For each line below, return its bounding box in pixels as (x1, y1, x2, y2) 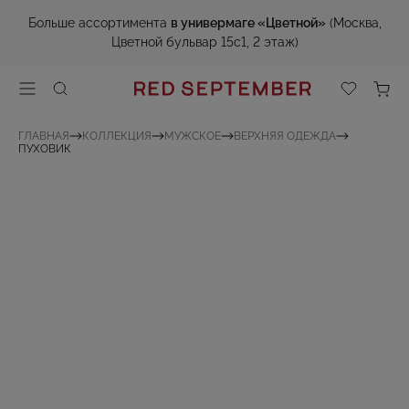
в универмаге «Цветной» (170, 16, 326, 30)
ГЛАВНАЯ (18, 130, 69, 142)
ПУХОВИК (18, 142, 71, 155)
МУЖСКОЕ (164, 130, 221, 142)
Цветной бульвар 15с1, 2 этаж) (110, 35, 299, 49)
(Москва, (325, 16, 382, 30)
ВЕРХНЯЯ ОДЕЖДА (234, 130, 336, 142)
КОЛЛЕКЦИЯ (82, 130, 152, 142)
